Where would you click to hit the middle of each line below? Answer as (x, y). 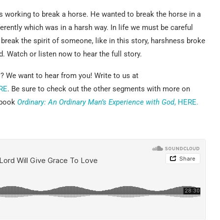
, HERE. (186, 102)
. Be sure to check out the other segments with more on (99, 89)
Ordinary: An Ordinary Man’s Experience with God (96, 102)
